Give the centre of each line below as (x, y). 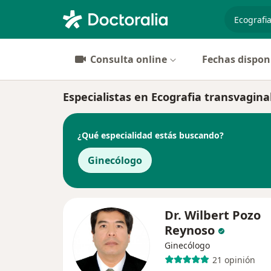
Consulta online (129, 59)
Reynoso (190, 230)
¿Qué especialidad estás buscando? (151, 135)
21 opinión (233, 260)
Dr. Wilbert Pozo (213, 215)
